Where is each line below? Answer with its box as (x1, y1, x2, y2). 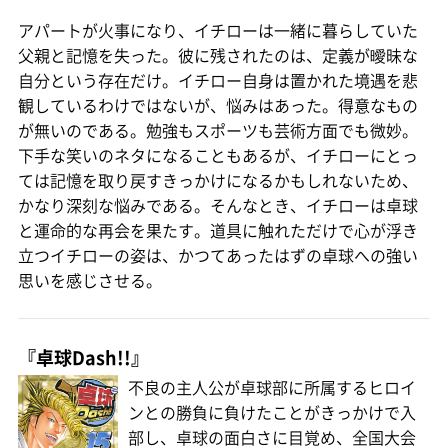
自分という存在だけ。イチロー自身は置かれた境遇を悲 (18, 68, 418, 93)
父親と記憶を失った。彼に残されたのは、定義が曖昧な (18, 43, 418, 68)
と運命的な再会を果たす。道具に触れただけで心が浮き (18, 218, 418, 243)
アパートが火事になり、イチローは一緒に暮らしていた (18, 18, 418, 43)
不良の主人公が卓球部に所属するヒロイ (128, 375, 416, 400)
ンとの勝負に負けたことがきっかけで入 (128, 400, 416, 425)
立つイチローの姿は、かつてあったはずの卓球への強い (18, 243, 418, 268)
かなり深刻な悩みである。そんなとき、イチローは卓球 (18, 193, 418, 218)
